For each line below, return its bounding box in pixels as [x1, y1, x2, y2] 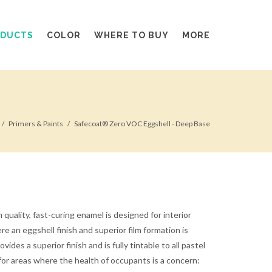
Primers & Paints [8, 119, 63, 128]
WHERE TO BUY [94, 30, 169, 40]
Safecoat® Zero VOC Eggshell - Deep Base [74, 119, 210, 128]
